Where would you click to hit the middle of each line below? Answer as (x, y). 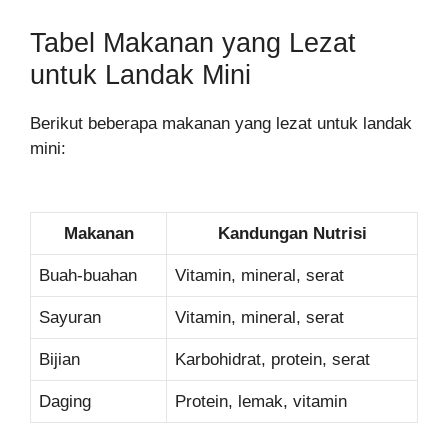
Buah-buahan (88, 275)
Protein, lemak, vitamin (261, 401)
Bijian (59, 359)
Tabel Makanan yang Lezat (193, 42)
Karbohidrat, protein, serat (272, 359)
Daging (65, 401)
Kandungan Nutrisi (292, 233)
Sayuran (70, 317)
